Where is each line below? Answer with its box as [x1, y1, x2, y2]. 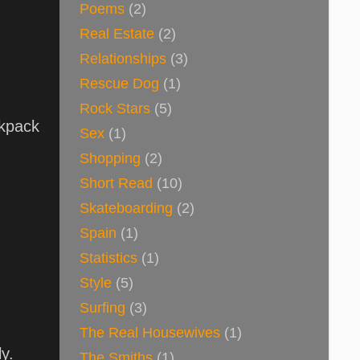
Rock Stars [80, 100, 150, 117]
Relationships [80, 50, 166, 67]
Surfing [80, 299, 125, 316]
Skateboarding [80, 199, 173, 216]
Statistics [80, 249, 137, 266]
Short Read [80, 174, 153, 191]
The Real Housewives [80, 324, 220, 341]
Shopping [80, 149, 141, 166]
